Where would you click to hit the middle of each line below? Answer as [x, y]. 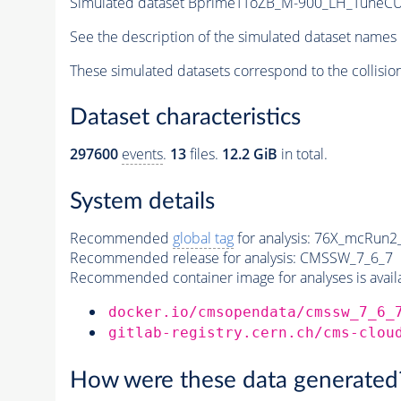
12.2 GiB [249, 154]
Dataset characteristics [185, 118]
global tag [203, 238]
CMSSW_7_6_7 [346, 258]
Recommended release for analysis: [183, 258]
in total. [302, 154]
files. [204, 154]
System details [142, 201]
